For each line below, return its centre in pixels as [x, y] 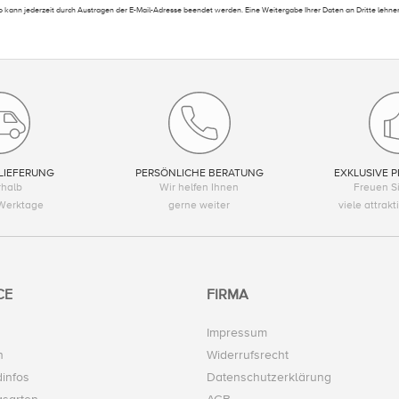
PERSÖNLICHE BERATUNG [199, 174]
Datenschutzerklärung [269, 378]
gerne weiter [199, 206]
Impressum [237, 333]
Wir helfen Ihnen [199, 188]
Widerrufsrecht [248, 355]
